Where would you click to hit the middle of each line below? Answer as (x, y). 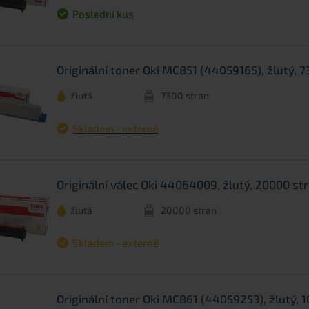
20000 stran (189, 210)
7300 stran (185, 96)
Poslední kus (103, 14)
